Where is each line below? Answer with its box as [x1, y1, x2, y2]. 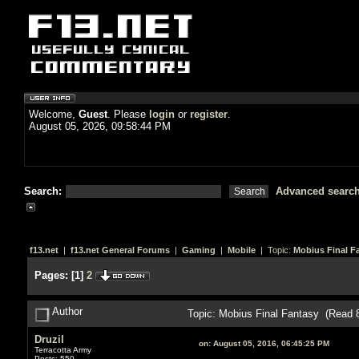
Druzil [34, 333, 64, 345]
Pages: [34, 269, 68, 281]
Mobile [227, 245, 256, 255]
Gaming [181, 245, 216, 255]
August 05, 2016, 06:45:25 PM [210, 338, 329, 348]
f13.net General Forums [70, 245, 170, 255]
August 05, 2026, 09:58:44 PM [29, 120, 171, 132]
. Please [107, 108, 149, 120]
